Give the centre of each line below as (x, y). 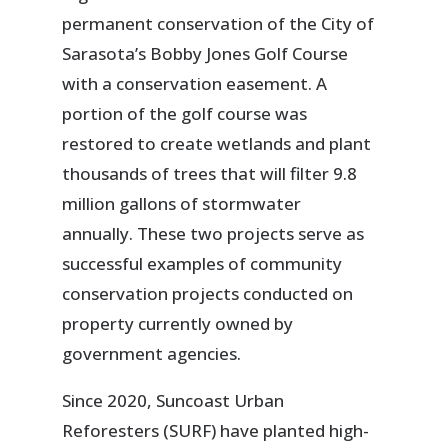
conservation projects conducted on (208, 294)
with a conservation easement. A (195, 84)
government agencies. (152, 354)
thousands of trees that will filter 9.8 (210, 174)
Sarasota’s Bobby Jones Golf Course (205, 54)
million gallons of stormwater (182, 204)
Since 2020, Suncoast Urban (173, 401)
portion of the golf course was (185, 114)
